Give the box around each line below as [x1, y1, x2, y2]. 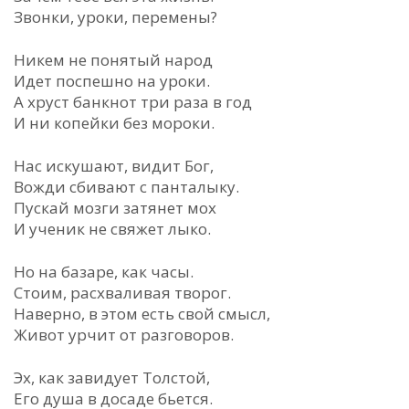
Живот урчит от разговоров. [14, 324, 234, 345]
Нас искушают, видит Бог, [14, 155, 214, 176]
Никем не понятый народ [14, 49, 213, 70]
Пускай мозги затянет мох [14, 197, 216, 218]
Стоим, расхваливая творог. [14, 282, 231, 303]
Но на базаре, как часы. [14, 261, 194, 282]
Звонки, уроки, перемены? [14, 6, 217, 27]
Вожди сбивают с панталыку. [14, 176, 239, 197]
